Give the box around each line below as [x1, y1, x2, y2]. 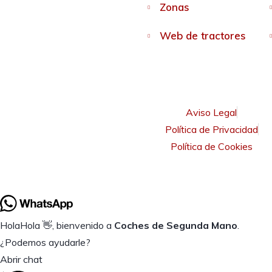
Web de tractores [159, 29, 246, 42]
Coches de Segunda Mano [114, 219, 237, 232]
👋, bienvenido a [40, 219, 114, 232]
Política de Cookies [171, 140, 253, 153]
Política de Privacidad [165, 123, 258, 136]
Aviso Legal [186, 106, 237, 119]
